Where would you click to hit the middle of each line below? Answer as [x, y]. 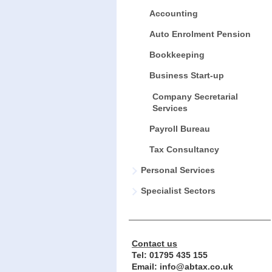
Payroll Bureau [179, 128]
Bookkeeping [177, 54]
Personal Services [178, 170]
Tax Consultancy [184, 149]
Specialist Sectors [178, 190]
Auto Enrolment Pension [200, 34]
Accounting [173, 13]
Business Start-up [186, 75]
